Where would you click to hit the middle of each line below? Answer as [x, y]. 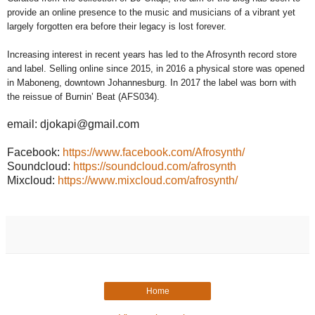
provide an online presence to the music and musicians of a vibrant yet [151, 12]
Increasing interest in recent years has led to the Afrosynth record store [152, 54]
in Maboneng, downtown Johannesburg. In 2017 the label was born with [152, 82]
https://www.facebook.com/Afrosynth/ [154, 152]
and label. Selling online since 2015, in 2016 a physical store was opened [156, 68]
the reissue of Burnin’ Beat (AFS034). [83, 96]
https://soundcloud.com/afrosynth [155, 166]
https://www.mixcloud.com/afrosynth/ [148, 180]
